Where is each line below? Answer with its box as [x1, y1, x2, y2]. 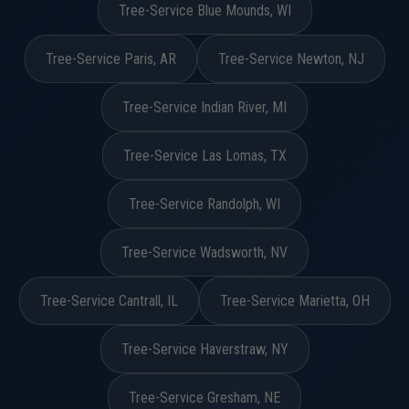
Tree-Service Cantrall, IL [39, 292, 178, 309]
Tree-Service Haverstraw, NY [121, 341, 288, 358]
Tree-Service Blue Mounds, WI [118, 2, 291, 19]
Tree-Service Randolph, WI [129, 195, 280, 213]
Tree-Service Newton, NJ [217, 50, 364, 68]
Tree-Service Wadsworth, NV [121, 244, 288, 261]
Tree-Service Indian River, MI [122, 99, 287, 116]
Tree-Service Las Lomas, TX [122, 147, 287, 164]
